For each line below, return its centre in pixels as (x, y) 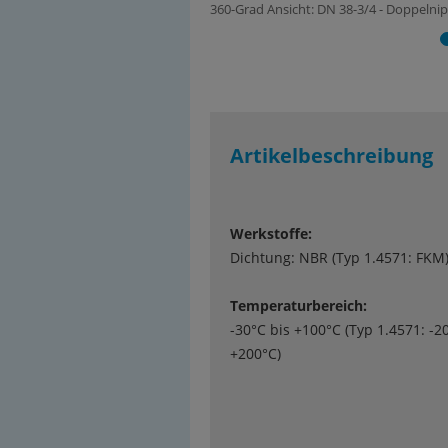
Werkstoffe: (271, 233)
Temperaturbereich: (298, 305)
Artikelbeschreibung (331, 155)
